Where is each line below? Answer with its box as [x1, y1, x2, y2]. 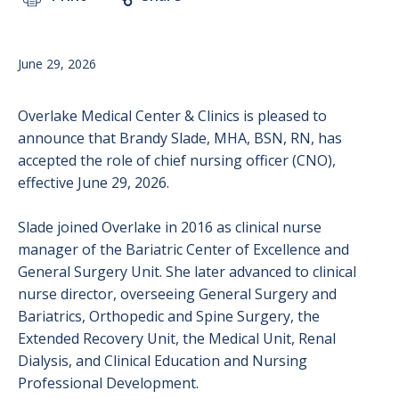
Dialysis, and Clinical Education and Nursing [18, 351, 307, 370]
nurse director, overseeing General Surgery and [18, 284, 337, 304]
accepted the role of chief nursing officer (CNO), [18, 151, 336, 170]
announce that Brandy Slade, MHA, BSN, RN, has [18, 128, 342, 148]
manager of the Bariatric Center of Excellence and [18, 240, 349, 259]
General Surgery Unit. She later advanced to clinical [18, 262, 356, 281]
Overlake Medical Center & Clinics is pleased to [18, 106, 327, 126]
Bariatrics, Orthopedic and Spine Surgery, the [18, 306, 320, 326]
